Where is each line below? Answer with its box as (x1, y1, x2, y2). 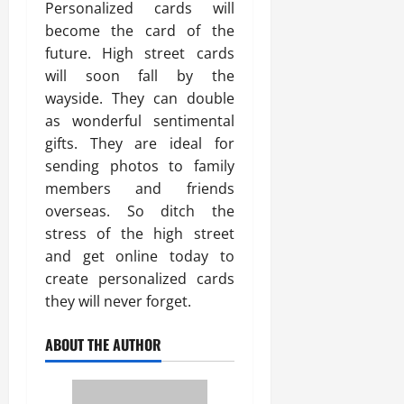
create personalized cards (45, 269, 234, 289)
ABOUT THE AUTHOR (45, 334, 161, 355)
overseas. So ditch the (45, 201, 234, 221)
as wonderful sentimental (45, 111, 234, 131)
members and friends (45, 179, 234, 198)
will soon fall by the (45, 66, 234, 86)
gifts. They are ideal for (45, 133, 234, 153)
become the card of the (45, 21, 234, 41)
